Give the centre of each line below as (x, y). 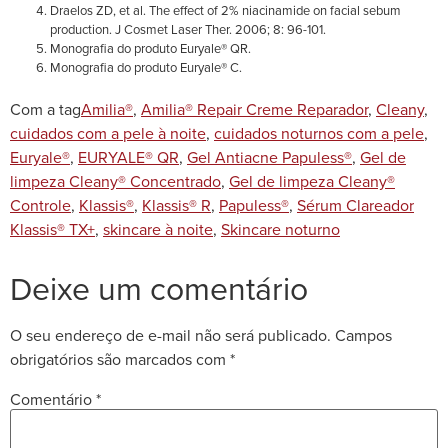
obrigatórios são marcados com (120, 358)
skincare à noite (158, 228)
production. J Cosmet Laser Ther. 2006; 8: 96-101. (188, 28)
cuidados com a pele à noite (108, 132)
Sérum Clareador (355, 204)
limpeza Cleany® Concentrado (115, 180)
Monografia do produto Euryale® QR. (150, 47)
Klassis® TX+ (52, 228)
